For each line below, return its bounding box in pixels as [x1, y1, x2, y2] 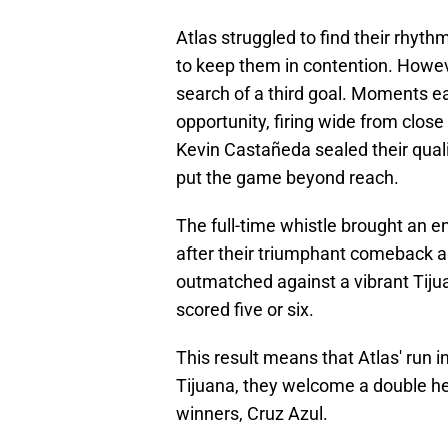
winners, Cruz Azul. [176, 403, 328, 425]
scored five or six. [176, 299, 314, 321]
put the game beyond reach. [176, 167, 399, 189]
